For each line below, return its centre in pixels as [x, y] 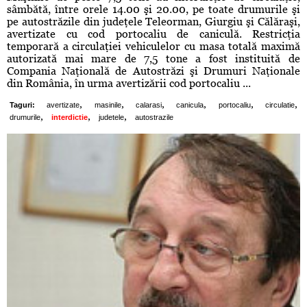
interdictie [70, 118]
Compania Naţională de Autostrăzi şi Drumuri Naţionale [153, 71]
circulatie [280, 105]
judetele [111, 118]
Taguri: [22, 105]
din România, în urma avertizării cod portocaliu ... [129, 84]
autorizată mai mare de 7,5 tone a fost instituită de [153, 59]
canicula [190, 105]
